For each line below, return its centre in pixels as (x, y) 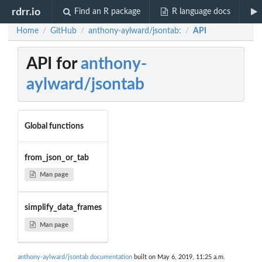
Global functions (54, 126)
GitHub (63, 31)
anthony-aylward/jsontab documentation (75, 257)
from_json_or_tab (56, 158)
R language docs (201, 12)
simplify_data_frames (63, 208)
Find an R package (108, 12)
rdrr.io (26, 12)
